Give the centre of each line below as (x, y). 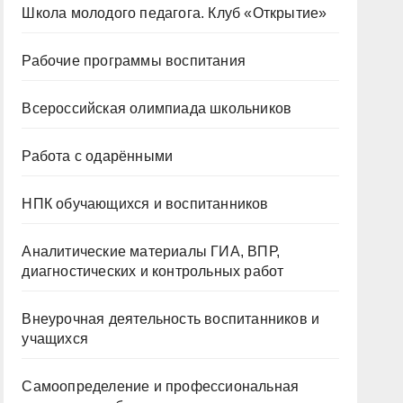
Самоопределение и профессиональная (161, 386)
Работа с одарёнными (98, 156)
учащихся (55, 339)
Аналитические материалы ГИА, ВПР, (151, 251)
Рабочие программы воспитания (134, 61)
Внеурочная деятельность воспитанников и (171, 319)
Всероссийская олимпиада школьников (157, 108)
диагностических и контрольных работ (153, 271)
